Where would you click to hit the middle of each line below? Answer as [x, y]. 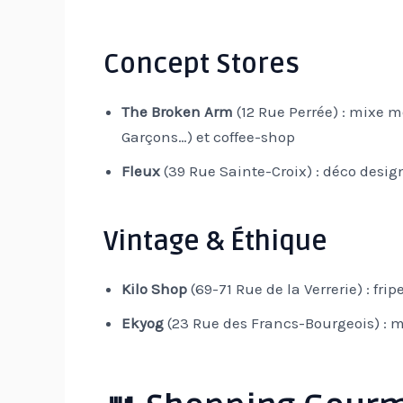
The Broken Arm [177, 112]
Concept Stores [201, 65]
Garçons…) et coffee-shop [208, 137]
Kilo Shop [154, 289]
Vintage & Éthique [215, 242]
